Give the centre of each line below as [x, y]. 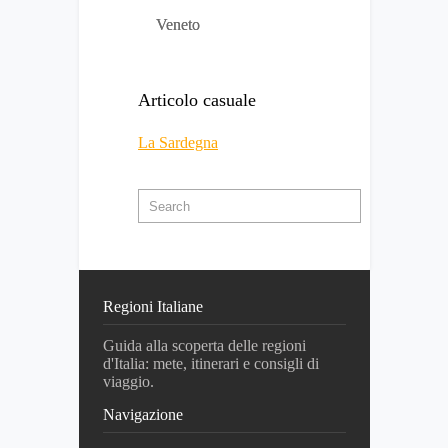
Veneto [178, 25]
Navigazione [143, 415]
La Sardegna [178, 143]
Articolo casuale [197, 100]
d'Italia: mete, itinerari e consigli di [211, 364]
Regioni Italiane [153, 307]
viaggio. [128, 382]
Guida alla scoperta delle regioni [204, 346]
